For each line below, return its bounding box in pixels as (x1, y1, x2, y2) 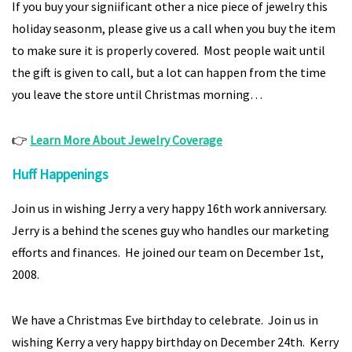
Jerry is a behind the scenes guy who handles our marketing (12, 222, 329, 238)
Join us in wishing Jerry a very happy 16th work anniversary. (12, 200, 329, 216)
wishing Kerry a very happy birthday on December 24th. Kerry (12, 334, 339, 350)
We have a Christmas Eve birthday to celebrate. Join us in (12, 312, 318, 328)
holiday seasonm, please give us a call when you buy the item (12, 20, 335, 36)
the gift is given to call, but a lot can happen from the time (12, 64, 326, 80)
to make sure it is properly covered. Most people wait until (12, 42, 325, 58)
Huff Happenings (12, 165, 108, 183)
